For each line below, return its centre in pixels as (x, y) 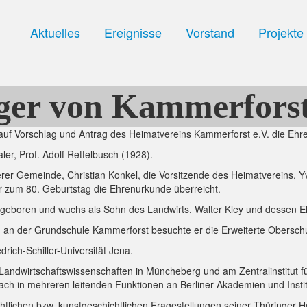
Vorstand (210, 32)
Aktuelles (55, 32)
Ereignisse (133, 32)
